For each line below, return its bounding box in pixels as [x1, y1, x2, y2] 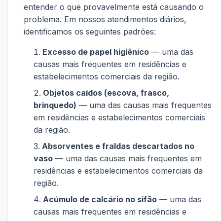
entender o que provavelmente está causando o [24, 2, 204, 12]
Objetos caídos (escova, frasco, [43, 88, 169, 98]
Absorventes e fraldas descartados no [42, 141, 194, 151]
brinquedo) [34, 100, 76, 110]
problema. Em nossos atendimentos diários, [24, 14, 186, 24]
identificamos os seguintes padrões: [24, 27, 156, 37]
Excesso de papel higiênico [42, 47, 149, 57]
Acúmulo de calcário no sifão [43, 194, 157, 204]
